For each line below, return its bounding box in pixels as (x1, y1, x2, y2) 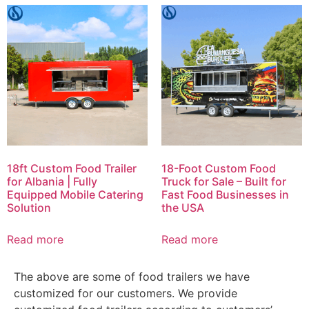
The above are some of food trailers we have (14, 270, 250, 283)
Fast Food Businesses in (161, 188, 289, 201)
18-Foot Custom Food (161, 161, 276, 175)
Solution (7, 201, 51, 215)
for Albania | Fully (7, 175, 97, 188)
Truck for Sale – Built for (161, 175, 286, 188)
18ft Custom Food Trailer (7, 161, 137, 175)
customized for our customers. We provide (14, 286, 237, 300)
